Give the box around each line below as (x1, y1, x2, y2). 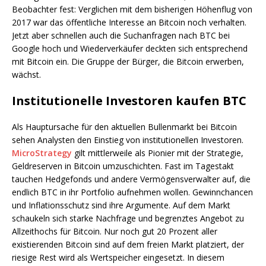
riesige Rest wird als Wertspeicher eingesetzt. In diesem (12, 251, 224, 263)
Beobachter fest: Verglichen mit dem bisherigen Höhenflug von (12, 3, 252, 15)
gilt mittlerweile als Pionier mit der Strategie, (72, 147, 243, 159)
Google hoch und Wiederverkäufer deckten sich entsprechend (12, 42, 248, 54)
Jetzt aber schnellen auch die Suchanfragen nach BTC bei (12, 29, 230, 41)
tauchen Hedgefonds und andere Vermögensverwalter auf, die (12, 173, 251, 185)
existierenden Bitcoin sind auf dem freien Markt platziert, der (12, 238, 244, 250)
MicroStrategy (12, 147, 72, 159)
